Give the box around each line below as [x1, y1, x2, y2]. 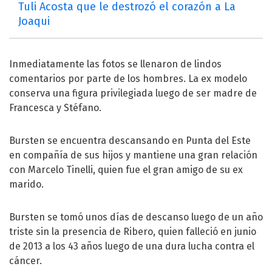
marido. [9, 178, 44, 190]
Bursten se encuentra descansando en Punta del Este [9, 134, 251, 146]
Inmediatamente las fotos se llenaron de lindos [9, 58, 222, 70]
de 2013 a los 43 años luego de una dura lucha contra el [9, 240, 254, 252]
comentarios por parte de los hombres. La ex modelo [9, 72, 247, 84]
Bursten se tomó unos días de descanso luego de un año [9, 211, 263, 223]
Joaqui [18, 14, 50, 28]
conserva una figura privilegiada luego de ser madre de [9, 87, 257, 99]
